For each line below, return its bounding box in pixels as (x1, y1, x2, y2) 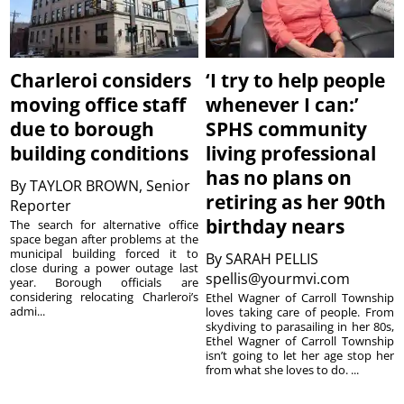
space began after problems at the (10, 230, 198, 247)
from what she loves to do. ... (206, 361, 360, 378)
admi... (10, 302, 46, 319)
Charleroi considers (10, 67, 192, 93)
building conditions (10, 140, 189, 166)
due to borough (10, 115, 155, 142)
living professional (206, 140, 377, 166)
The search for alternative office (10, 216, 198, 233)
